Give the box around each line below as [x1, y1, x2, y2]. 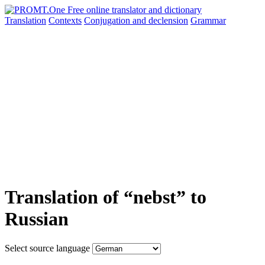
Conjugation [84, 15, 132, 25]
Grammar [190, 15, 226, 25]
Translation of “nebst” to [5, 186, 206, 208]
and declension [132, 15, 188, 25]
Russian [5, 208, 69, 230]
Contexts [49, 15, 82, 25]
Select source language [5, 243, 90, 253]
